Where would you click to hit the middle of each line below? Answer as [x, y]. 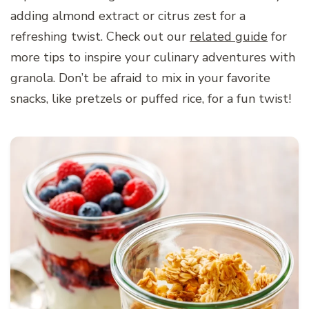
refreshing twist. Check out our [100, 36]
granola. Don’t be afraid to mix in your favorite [140, 78]
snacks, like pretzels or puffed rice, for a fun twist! [151, 98]
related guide [229, 36]
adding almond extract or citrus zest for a [128, 16]
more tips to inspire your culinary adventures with [153, 57]
